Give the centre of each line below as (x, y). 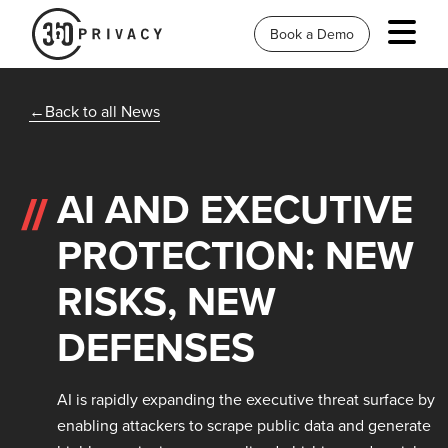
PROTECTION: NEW (235, 255)
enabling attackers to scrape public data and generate (243, 425)
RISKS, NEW (166, 301)
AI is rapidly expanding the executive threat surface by (245, 399)
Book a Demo (312, 34)
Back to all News (102, 111)
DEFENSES (155, 347)
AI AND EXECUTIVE (234, 209)
